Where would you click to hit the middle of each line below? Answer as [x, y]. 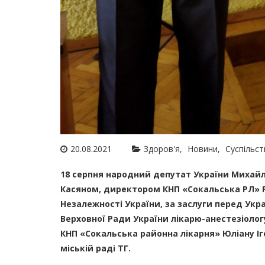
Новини [203, 149]
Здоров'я [162, 149]
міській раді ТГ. [96, 248]
